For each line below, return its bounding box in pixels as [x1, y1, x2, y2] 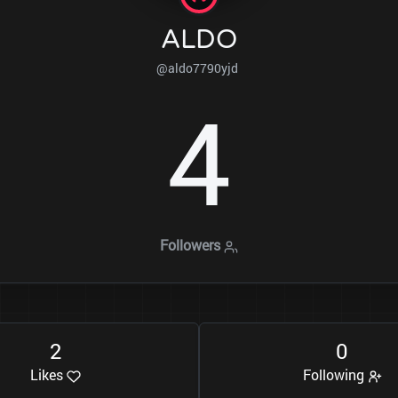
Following [302, 365, 368, 385]
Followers [159, 235, 224, 254]
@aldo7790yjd [156, 60, 242, 76]
